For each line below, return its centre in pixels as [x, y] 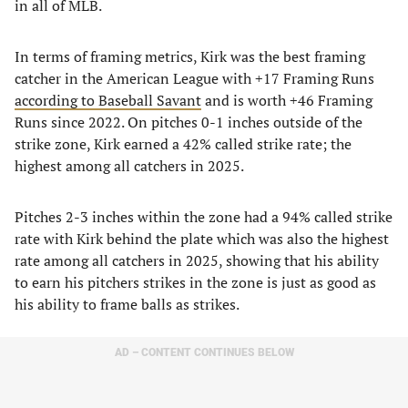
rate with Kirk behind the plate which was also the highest [202, 239]
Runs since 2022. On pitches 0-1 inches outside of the [189, 122]
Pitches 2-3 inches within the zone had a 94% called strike [204, 217]
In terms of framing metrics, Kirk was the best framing [190, 56]
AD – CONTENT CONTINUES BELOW [204, 352]
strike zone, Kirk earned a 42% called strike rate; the [183, 144]
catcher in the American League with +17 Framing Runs [194, 78]
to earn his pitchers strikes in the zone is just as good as [195, 282]
